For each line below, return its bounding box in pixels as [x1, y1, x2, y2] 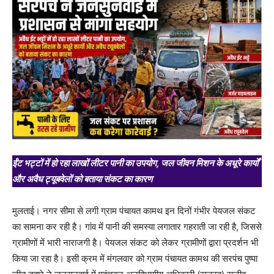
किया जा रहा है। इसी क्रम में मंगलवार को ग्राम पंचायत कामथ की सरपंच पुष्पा [12, 253, 257, 265]
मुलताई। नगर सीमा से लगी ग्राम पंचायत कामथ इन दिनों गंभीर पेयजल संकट [12, 205, 256, 217]
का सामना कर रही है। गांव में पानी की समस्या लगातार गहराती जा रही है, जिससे [12, 221, 262, 233]
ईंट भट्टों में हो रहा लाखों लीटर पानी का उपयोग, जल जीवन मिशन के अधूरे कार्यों [12, 157, 258, 169]
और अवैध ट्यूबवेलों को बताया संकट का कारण [12, 173, 152, 185]
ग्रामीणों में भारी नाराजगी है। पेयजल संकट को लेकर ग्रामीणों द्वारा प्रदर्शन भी [12, 237, 258, 249]
